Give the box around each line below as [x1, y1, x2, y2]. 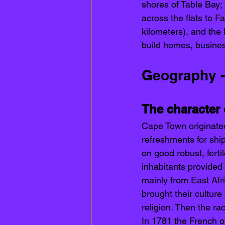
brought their [142, 188, 195, 199]
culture [195, 188, 222, 199]
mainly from [142, 175, 191, 186]
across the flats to [142, 13, 215, 24]
